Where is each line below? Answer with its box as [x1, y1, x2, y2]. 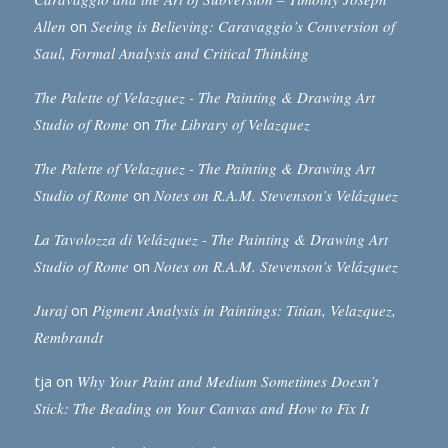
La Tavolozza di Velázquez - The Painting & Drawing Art [33, 229, 388, 250]
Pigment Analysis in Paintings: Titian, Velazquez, [91, 300, 396, 321]
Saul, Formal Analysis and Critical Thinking [33, 43, 309, 64]
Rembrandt [33, 327, 103, 348]
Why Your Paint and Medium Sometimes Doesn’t [76, 371, 378, 392]
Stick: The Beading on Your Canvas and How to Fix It [33, 398, 369, 419]
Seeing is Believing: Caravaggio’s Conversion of [90, 16, 395, 37]
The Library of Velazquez [153, 114, 310, 135]
